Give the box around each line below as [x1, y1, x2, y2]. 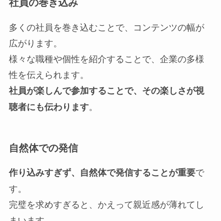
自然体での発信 [8, 140, 78, 154]
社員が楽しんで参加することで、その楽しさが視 [8, 83, 204, 97]
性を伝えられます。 [8, 67, 89, 80]
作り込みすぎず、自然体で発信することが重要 [8, 166, 195, 179]
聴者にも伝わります [8, 100, 89, 113]
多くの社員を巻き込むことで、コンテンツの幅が [8, 20, 204, 33]
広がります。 [8, 36, 62, 49]
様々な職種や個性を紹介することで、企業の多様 [8, 51, 204, 65]
